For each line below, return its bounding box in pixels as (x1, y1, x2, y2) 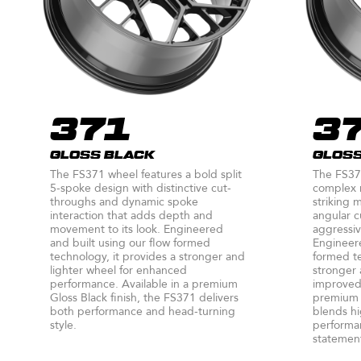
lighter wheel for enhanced (50, 262, 187, 278)
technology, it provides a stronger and (50, 248, 245, 264)
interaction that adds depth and (50, 207, 213, 223)
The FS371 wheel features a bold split (50, 166, 242, 182)
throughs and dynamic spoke (50, 193, 198, 210)
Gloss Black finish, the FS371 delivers (50, 289, 239, 305)
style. (50, 317, 77, 333)
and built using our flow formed (50, 234, 210, 251)
